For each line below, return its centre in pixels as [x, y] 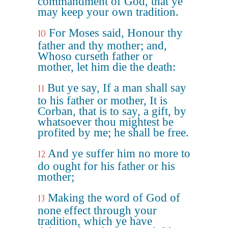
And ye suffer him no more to [119, 153]
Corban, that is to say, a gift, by [112, 111]
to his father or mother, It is [103, 101]
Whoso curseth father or [95, 56]
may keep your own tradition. [108, 12]
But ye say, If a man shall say [117, 88]
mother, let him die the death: [107, 67]
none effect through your [97, 210]
